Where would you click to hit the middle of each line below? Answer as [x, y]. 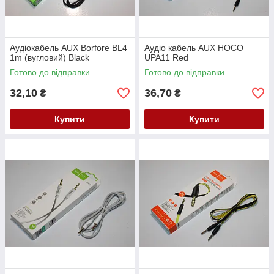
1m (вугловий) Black [50, 58]
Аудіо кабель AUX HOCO [194, 48]
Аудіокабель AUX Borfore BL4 [68, 48]
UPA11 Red [166, 58]
